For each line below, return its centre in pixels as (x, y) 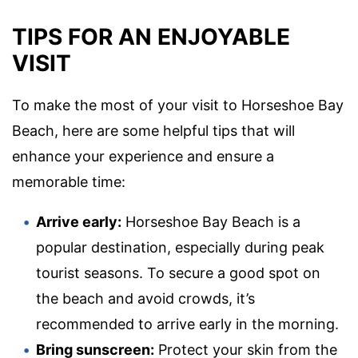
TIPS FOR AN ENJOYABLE (151, 36)
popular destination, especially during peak (180, 247)
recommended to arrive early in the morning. (187, 324)
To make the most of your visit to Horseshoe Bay (178, 105)
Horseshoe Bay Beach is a (211, 221)
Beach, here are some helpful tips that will (153, 130)
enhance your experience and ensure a (143, 156)
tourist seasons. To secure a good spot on (178, 272)
